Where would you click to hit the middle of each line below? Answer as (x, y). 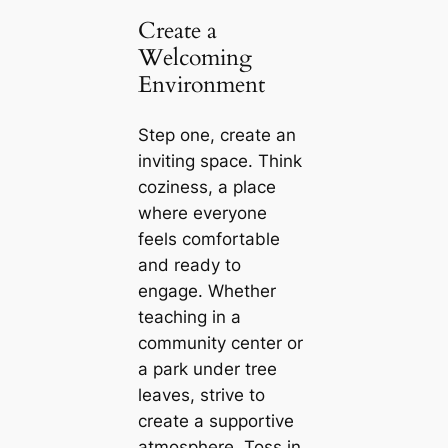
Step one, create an (216, 134)
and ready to (189, 264)
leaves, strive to (201, 394)
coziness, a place (206, 186)
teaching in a (189, 316)
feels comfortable (208, 238)
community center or (220, 342)
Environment (201, 85)
